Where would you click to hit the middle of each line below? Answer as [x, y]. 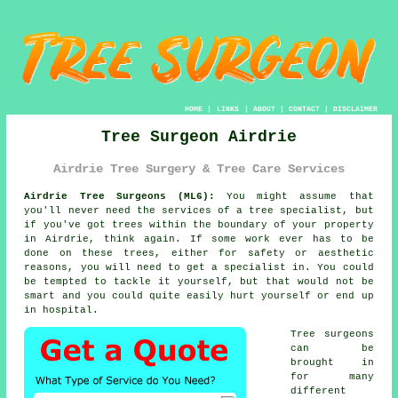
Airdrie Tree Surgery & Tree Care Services [199, 169]
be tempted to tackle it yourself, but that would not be [199, 281]
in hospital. [62, 310]
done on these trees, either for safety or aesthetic [199, 253]
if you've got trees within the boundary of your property [199, 224]
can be [332, 348]
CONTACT [304, 109]
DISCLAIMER [355, 109]
